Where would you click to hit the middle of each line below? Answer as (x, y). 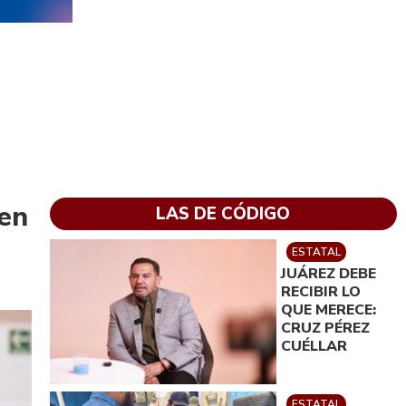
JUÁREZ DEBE (328, 274)
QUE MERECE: (328, 310)
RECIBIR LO (320, 292)
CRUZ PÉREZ (325, 328)
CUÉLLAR (314, 346)
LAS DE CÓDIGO (223, 214)
